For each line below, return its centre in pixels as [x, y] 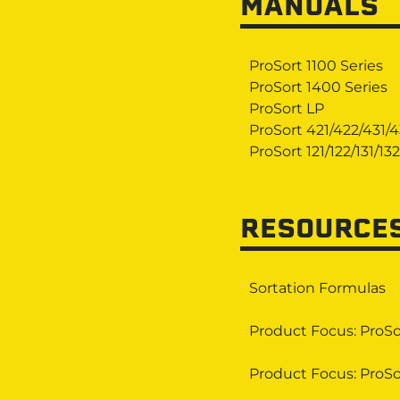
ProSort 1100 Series [316, 65]
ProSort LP [286, 108]
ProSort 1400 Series [318, 87]
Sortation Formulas [317, 287]
